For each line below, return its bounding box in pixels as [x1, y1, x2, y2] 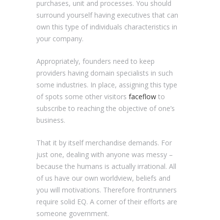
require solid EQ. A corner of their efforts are [36, 196, 177, 206]
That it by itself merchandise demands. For [36, 137, 172, 147]
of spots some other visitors [36, 91, 129, 101]
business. [36, 115, 65, 125]
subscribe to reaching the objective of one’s [36, 103, 175, 113]
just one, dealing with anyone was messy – [36, 149, 173, 159]
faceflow [129, 91, 156, 101]
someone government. [36, 208, 109, 218]
